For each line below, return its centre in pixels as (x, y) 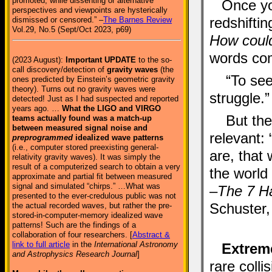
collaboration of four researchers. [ (72, 235)
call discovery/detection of (59, 70)
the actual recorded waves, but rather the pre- (92, 206)
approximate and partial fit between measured (92, 176)
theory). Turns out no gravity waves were (84, 89)
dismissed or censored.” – (58, 20)
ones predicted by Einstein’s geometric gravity (93, 79)
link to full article (41, 244)
